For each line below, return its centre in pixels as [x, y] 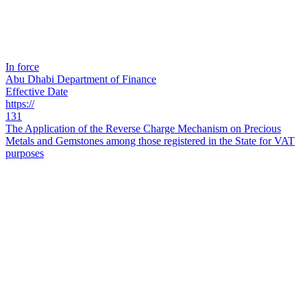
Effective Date [37, 92]
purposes [25, 153]
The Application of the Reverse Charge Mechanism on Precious [143, 129]
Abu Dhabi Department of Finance [81, 79]
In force [22, 67]
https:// [20, 104]
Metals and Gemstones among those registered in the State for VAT [150, 141]
